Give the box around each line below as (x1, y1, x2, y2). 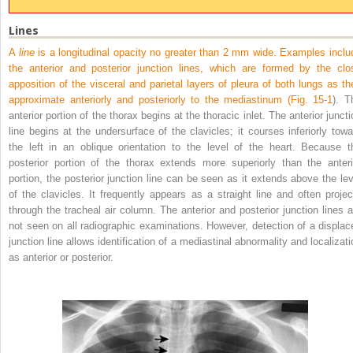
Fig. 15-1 (290, 93, 333, 106)
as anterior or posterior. (9, 251, 113, 263)
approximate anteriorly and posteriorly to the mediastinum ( (9, 93, 291, 106)
